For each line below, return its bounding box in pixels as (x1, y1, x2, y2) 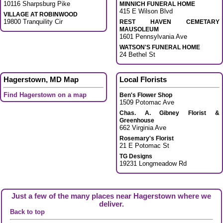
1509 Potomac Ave (119, 99, 174, 107)
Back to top (9, 208, 45, 216)
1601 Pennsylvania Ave (119, 32, 187, 40)
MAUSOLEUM (119, 25, 159, 33)
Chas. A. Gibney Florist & (119, 110, 220, 117)
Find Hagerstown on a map (3, 91, 87, 99)
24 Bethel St (119, 50, 155, 58)
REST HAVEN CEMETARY (119, 18, 220, 25)
